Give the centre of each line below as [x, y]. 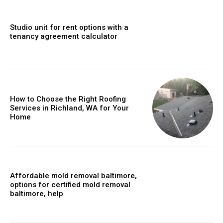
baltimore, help [37, 193]
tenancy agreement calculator [64, 36]
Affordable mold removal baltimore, [73, 175]
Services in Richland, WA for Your [69, 108]
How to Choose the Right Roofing [68, 99]
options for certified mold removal [70, 184]
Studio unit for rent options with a [69, 27]
